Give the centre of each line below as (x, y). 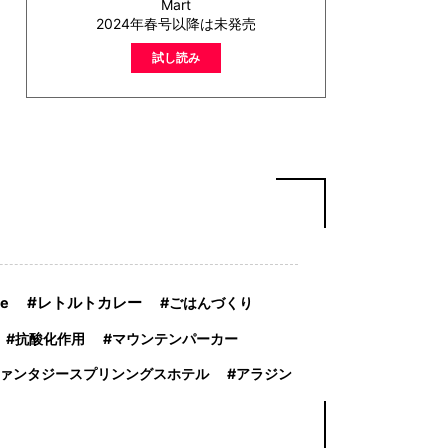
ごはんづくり (211, 302)
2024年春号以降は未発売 (176, 23)
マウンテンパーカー (175, 338)
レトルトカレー (89, 302)
